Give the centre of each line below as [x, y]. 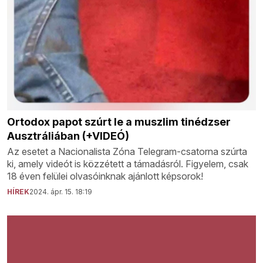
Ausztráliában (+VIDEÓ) [68, 136]
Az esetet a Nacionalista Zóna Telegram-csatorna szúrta [127, 152]
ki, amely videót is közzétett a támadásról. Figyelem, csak [128, 164]
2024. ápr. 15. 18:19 [61, 192]
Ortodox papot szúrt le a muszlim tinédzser [119, 122]
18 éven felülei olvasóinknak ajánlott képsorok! [105, 176]
